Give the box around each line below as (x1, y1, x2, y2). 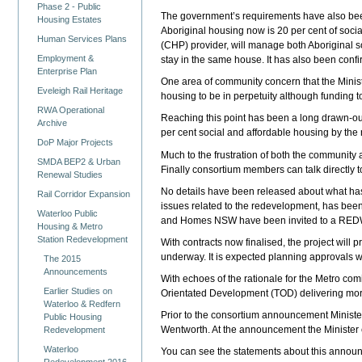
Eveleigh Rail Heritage (37, 85, 124, 95)
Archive (37, 117, 68, 128)
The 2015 (44, 253, 82, 263)
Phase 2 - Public (37, 2, 102, 12)
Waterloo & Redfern (44, 298, 121, 309)
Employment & (37, 53, 95, 63)
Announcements (44, 266, 108, 276)
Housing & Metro (37, 221, 103, 231)
